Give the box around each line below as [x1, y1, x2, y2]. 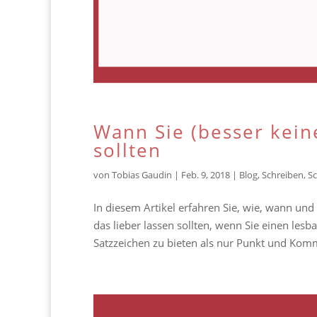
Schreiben [262, 168, 304, 182]
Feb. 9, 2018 [181, 168, 230, 182]
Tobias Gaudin [112, 168, 172, 182]
